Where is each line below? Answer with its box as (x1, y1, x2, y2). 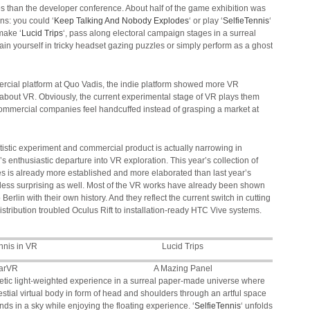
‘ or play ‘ (189, 16, 223, 26)
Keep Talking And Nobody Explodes (54, 16, 189, 26)
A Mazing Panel (153, 264, 212, 273)
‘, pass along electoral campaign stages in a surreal (63, 28, 256, 38)
